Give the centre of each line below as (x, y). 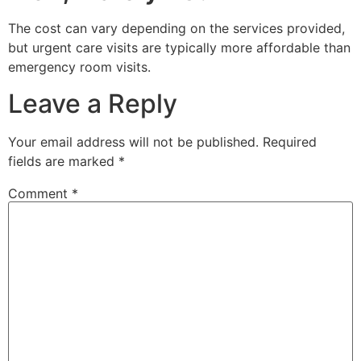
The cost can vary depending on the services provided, (176, 29)
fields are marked (63, 161)
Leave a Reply (93, 103)
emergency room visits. (79, 67)
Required (290, 141)
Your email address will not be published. (133, 141)
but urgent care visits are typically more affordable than (179, 48)
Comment (40, 193)
